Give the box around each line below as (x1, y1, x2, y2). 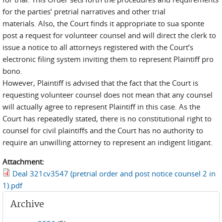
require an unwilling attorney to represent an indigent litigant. (2, 137, 213, 147)
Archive (10, 199, 44, 210)
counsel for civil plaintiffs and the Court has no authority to (2, 125, 203, 135)
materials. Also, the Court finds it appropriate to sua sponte (2, 18, 204, 28)
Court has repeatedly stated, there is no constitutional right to (2, 113, 212, 123)
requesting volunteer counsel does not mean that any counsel (2, 90, 213, 100)
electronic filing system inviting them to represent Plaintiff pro (2, 54, 214, 64)
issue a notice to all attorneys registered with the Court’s (2, 42, 193, 52)
